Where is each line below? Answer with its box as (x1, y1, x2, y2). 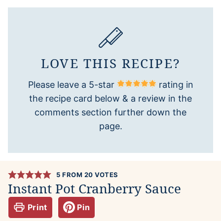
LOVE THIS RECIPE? (41, 54, 180, 72)
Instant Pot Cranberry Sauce (8, 179, 181, 197)
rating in (156, 79, 193, 90)
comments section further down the (35, 107, 186, 117)
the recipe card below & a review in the (29, 93, 192, 104)
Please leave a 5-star (28, 79, 117, 90)
